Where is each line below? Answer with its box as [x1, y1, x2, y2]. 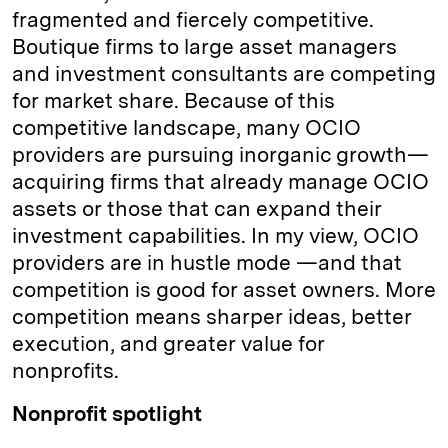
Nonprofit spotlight [12, 400, 202, 426]
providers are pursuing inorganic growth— [12, 141, 429, 167]
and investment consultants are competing [12, 60, 436, 86]
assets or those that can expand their [12, 195, 382, 221]
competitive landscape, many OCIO [12, 114, 361, 140]
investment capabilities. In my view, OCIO [12, 222, 419, 248]
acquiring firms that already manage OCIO [12, 168, 429, 194]
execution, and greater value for [12, 330, 325, 356]
